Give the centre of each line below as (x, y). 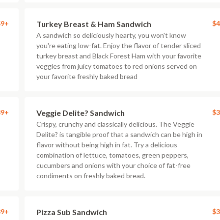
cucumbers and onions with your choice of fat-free (113, 165)
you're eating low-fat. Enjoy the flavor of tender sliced (119, 45)
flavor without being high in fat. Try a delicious (107, 145)
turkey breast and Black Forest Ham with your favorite (119, 56)
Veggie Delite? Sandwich (81, 113)
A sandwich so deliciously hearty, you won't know (111, 35)
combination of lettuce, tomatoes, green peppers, (112, 155)
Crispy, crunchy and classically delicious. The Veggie (115, 124)
